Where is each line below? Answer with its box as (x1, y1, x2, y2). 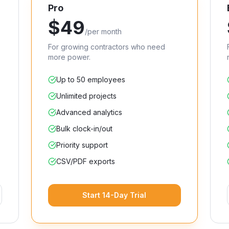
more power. (48, 53, 91, 61)
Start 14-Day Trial (82, 191, 147, 199)
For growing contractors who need (48, 42, 166, 51)
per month (87, 27, 122, 36)
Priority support (56, 141, 108, 149)
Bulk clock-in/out (56, 124, 113, 133)
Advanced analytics (56, 108, 123, 117)
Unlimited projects (56, 91, 117, 100)
